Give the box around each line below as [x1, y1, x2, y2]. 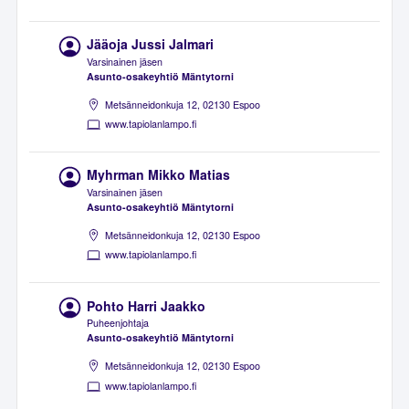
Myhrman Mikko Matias [87, 165, 231, 184]
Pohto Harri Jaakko [87, 296, 206, 315]
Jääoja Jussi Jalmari [87, 35, 215, 54]
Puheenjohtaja [87, 316, 150, 330]
